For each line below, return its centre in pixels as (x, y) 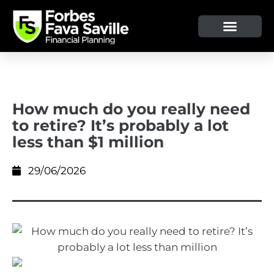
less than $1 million (88, 142)
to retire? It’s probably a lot (120, 126)
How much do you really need (131, 109)
